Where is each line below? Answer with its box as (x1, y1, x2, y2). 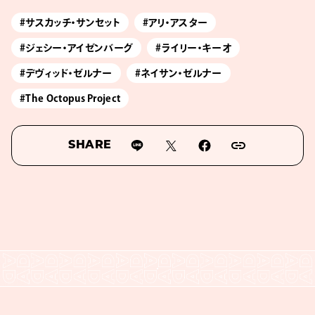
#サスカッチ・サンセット (20, 17, 120, 27)
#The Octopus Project (20, 93, 121, 103)
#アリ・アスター (142, 17, 208, 27)
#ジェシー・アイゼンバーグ (20, 42, 134, 53)
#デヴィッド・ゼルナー (20, 67, 112, 78)
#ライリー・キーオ (155, 42, 232, 53)
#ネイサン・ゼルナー (134, 67, 222, 78)
